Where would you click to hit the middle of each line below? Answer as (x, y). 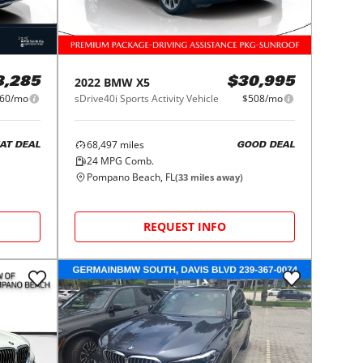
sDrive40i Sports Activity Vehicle (147, 99)
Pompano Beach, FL (131, 177)
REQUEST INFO (185, 227)
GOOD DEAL (265, 145)
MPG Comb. (126, 161)
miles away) (216, 177)
